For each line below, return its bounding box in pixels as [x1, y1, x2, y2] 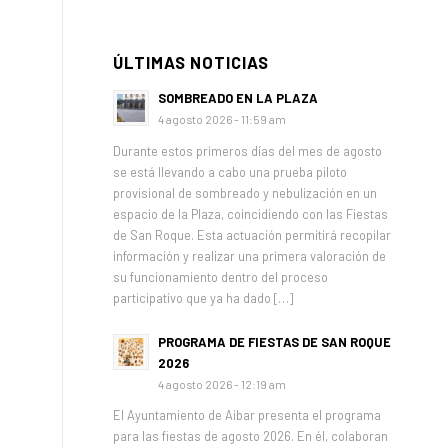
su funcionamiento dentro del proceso [113, 268, 329, 285]
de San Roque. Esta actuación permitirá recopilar [113, 226, 392, 243]
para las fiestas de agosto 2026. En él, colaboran [113, 428, 389, 445]
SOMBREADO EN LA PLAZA [158, 90, 319, 106]
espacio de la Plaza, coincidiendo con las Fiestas [113, 205, 389, 222]
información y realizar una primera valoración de [113, 247, 387, 264]
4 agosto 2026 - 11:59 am [158, 112, 287, 126]
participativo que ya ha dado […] [113, 289, 294, 306]
